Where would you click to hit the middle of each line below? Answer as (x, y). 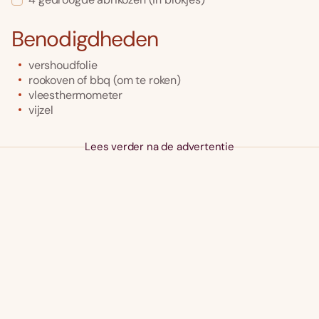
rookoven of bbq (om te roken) (105, 80)
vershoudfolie (63, 65)
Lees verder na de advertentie (159, 146)
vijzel (41, 110)
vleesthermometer (76, 95)
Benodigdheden (85, 38)
